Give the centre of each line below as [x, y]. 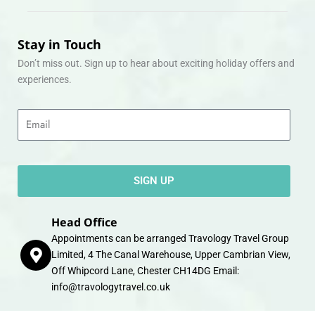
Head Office [85, 223]
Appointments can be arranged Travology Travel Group [171, 239]
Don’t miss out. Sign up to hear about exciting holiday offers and [156, 63]
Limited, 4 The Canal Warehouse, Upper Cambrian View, [171, 255]
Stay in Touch [59, 44]
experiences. [44, 79]
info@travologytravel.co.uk [111, 287]
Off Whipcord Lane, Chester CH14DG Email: [146, 271]
